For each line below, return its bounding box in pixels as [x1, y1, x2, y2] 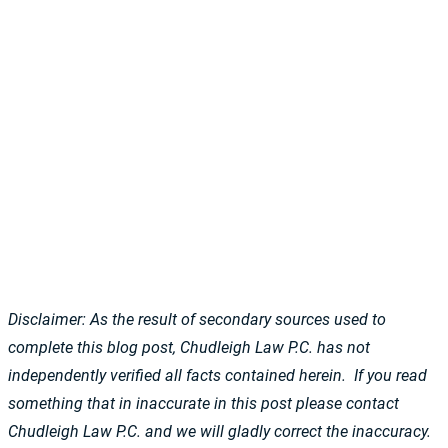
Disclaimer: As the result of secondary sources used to [8, 310, 386, 329]
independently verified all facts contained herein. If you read [8, 366, 427, 385]
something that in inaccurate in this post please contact [8, 394, 399, 413]
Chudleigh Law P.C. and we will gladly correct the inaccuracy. [8, 422, 435, 441]
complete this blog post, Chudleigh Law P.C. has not [8, 338, 370, 357]
